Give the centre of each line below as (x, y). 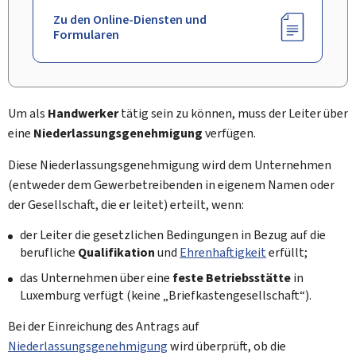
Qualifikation (116, 252)
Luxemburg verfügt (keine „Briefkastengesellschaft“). (166, 295)
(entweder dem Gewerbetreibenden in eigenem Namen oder (171, 185)
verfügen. (229, 133)
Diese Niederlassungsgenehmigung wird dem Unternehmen (170, 165)
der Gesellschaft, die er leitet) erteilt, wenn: (126, 205)
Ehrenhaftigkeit (223, 252)
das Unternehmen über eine (96, 278)
